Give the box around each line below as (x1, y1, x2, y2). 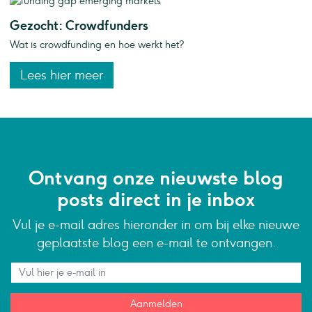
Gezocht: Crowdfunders (10, 17, 148, 33)
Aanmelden (130, 297, 182, 310)
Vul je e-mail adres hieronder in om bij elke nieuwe (13, 217, 299, 233)
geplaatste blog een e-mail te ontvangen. (36, 235, 276, 251)
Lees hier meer (20, 68, 103, 83)
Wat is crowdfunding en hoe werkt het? (10, 38, 184, 51)
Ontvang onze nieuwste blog (29, 167, 283, 190)
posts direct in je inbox (57, 189, 255, 212)
